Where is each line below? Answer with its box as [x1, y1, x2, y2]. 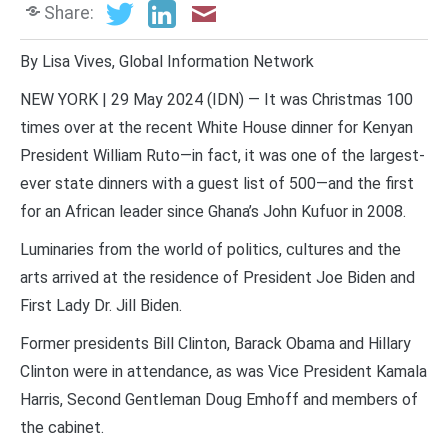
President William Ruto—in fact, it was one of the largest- [20, 145, 425, 165]
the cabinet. [20, 417, 104, 437]
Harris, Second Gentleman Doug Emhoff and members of [20, 389, 418, 409]
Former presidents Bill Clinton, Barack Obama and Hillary [20, 333, 411, 353]
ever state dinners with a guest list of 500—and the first [20, 173, 414, 193]
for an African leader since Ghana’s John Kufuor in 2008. [20, 201, 406, 221]
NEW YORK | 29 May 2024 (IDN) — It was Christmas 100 [20, 89, 413, 109]
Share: [44, 3, 94, 24]
